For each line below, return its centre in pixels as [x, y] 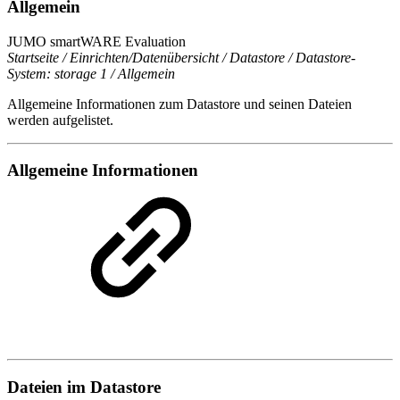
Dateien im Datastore [84, 387]
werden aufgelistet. [60, 120]
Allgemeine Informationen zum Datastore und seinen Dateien [179, 104]
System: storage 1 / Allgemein [91, 73]
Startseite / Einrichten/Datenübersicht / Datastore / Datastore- [181, 57]
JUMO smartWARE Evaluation [96, 41]
